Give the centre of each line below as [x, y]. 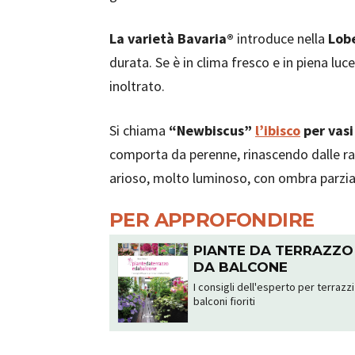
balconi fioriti [225, 301]
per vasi [327, 130]
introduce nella [281, 38]
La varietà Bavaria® [172, 38]
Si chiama [137, 130]
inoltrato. [137, 86]
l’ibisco [278, 130]
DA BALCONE [241, 267]
